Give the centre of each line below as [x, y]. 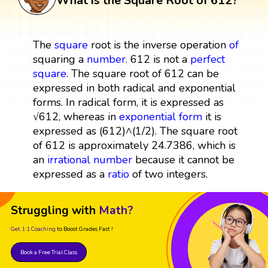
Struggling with [53, 210]
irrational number [89, 159]
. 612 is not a [158, 59]
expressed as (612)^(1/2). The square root [135, 131]
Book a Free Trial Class [49, 252]
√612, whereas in [76, 116]
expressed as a [70, 174]
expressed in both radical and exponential [134, 88]
